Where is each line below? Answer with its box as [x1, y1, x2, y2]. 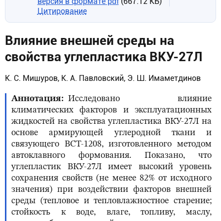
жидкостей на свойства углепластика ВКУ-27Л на [11, 117, 212, 126]
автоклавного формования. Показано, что [11, 151, 212, 160]
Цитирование [37, 6, 87, 16]
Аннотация [11, 94, 61, 104]
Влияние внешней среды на [5, 33, 174, 48]
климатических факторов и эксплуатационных [11, 106, 212, 115]
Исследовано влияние [68, 94, 212, 104]
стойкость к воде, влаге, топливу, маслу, [11, 208, 212, 217]
